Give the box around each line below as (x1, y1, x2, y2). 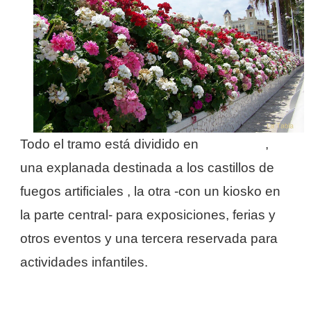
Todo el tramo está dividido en (20, 136, 199, 151)
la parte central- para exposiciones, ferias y (20, 207, 276, 222)
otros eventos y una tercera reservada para (20, 230, 278, 246)
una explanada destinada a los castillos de (20, 160, 274, 175)
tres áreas (202, 136, 265, 151)
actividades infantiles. (20, 254, 148, 269)
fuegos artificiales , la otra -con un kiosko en (20, 183, 280, 199)
